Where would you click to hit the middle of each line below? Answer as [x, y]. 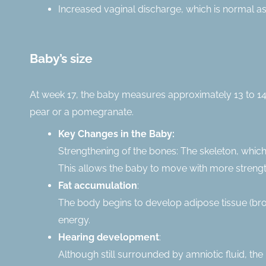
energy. [74, 220]
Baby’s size [61, 58]
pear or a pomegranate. [82, 112]
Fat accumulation [98, 185]
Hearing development [109, 237]
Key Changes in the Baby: [116, 134]
